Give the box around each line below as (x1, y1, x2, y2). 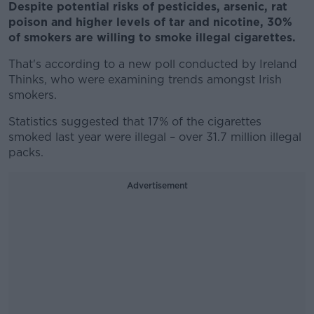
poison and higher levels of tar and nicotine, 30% (8, 15, 292, 29)
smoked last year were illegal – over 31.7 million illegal (8, 130, 301, 144)
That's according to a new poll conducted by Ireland (8, 57, 297, 71)
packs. (8, 146, 43, 159)
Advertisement (126, 180, 188, 191)
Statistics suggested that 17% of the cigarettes (8, 115, 261, 128)
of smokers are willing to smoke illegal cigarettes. (8, 31, 296, 44)
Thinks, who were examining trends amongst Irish (8, 73, 282, 86)
